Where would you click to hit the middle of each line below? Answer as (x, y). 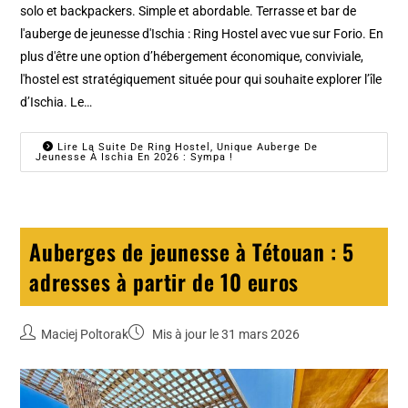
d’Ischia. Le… (56, 102)
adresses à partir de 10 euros (164, 282)
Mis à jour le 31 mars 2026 (225, 335)
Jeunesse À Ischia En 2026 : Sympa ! (135, 158)
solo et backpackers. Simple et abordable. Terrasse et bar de (189, 11)
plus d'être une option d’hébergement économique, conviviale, (192, 57)
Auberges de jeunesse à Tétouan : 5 (192, 252)
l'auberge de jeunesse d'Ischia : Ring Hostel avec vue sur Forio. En (202, 34)
